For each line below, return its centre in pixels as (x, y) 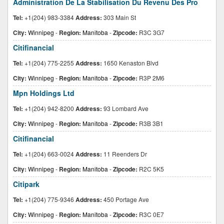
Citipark (26, 184)
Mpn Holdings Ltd (44, 93)
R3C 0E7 (151, 214)
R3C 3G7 (151, 32)
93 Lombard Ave (125, 108)
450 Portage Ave (125, 199)
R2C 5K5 (151, 169)
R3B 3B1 (150, 123)
